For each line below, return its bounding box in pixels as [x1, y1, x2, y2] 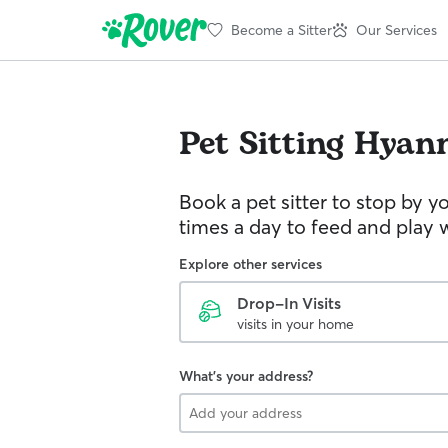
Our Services [356, 20, 437, 39]
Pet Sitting [179, 120, 344, 169]
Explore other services [179, 255, 322, 273]
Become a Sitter [231, 20, 332, 39]
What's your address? [179, 367, 313, 385]
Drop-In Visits [237, 293, 341, 313]
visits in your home [237, 315, 354, 333]
